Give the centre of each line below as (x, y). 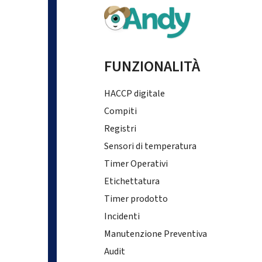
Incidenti (122, 216)
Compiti (120, 111)
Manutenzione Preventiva (155, 234)
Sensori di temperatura (150, 146)
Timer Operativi (136, 163)
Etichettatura (132, 181)
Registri (120, 128)
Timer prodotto (136, 199)
